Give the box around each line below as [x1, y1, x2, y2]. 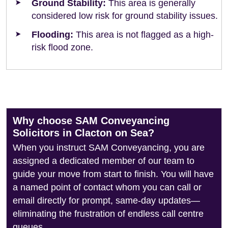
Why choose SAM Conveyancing [13, 115, 169, 126]
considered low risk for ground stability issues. [32, 11, 218, 21]
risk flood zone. [32, 42, 93, 52]
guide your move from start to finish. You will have [13, 169, 214, 179]
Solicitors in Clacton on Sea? [13, 127, 154, 138]
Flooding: [32, 30, 73, 40]
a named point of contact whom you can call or [13, 182, 202, 192]
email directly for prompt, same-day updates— [13, 195, 200, 206]
